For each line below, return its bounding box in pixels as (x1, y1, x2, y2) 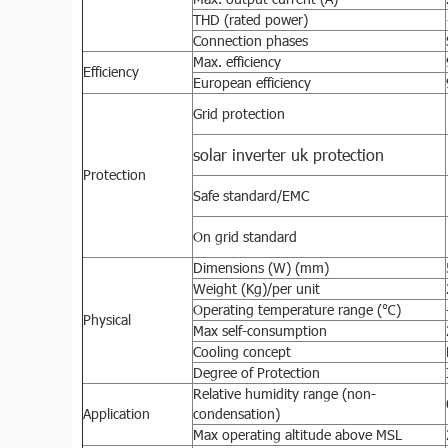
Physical (83, 309, 131, 329)
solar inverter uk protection (193, 143, 384, 165)
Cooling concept (193, 341, 291, 361)
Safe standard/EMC (193, 185, 309, 205)
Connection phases (193, 30, 308, 50)
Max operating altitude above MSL (193, 424, 402, 444)
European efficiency (193, 72, 311, 92)
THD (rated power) (193, 9, 308, 29)
